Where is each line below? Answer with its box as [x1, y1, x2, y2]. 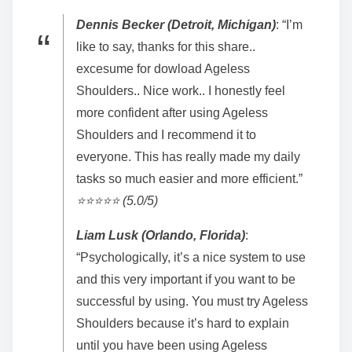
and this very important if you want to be [76, 272, 295, 286]
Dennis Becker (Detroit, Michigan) [76, 17, 276, 31]
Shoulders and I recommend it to [76, 127, 256, 141]
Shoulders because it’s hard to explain [76, 316, 289, 330]
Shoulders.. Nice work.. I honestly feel [76, 83, 285, 97]
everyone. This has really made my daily [76, 149, 300, 163]
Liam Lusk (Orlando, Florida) [76, 228, 245, 242]
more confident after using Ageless [76, 105, 268, 119]
